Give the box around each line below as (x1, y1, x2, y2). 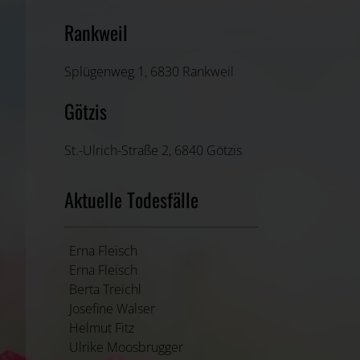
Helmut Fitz (69, 318, 134, 337)
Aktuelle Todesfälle (64, 184, 198, 214)
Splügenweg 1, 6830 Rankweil (64, 62, 234, 80)
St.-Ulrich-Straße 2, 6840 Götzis (64, 141, 242, 159)
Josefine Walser (69, 299, 155, 317)
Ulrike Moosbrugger (69, 337, 183, 356)
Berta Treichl (69, 280, 141, 298)
